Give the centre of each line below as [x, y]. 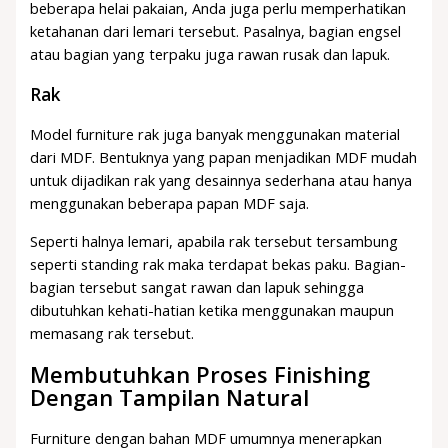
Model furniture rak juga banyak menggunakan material [215, 134]
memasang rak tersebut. [112, 333]
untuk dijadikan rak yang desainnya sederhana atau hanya [221, 180]
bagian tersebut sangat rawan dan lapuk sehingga [197, 287]
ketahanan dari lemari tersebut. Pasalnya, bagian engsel [216, 31]
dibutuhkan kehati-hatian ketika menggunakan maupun [212, 310]
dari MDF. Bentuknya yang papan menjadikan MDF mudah [224, 157]
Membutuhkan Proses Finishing [200, 375]
